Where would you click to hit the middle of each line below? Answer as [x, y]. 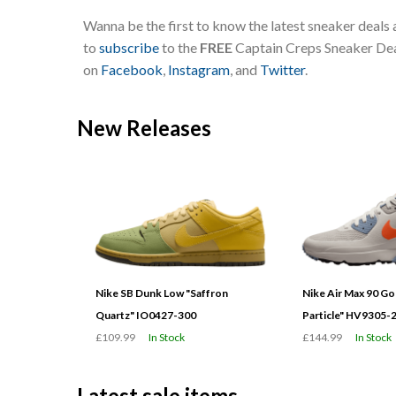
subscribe [129, 47]
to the [179, 47]
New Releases [144, 127]
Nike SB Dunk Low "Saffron [162, 293]
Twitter [282, 69]
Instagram [199, 69]
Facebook [132, 69]
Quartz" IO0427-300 [146, 315]
